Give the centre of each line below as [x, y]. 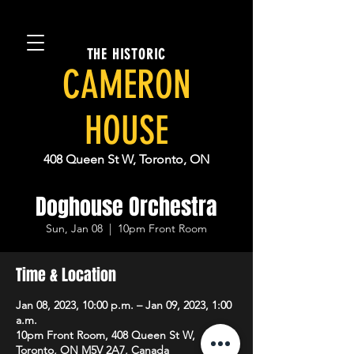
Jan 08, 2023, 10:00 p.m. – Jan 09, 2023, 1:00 [124, 305]
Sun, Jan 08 [74, 228]
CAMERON [126, 85]
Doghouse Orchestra [126, 207]
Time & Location [66, 275]
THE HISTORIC [126, 55]
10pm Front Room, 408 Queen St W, [105, 335]
